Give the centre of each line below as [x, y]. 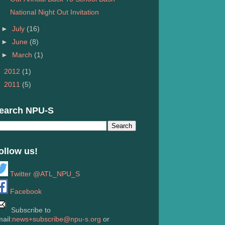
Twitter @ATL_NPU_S [44, 174]
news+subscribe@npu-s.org [57, 219]
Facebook [25, 192]
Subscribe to [30, 210]
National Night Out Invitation [54, 12]
